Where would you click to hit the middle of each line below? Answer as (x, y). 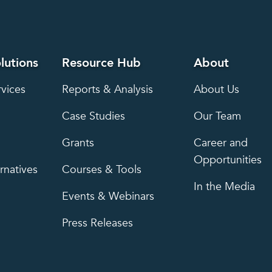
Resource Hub (101, 63)
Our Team (218, 117)
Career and (221, 143)
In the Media (225, 187)
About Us (217, 90)
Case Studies (93, 117)
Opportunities (228, 160)
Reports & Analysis (107, 90)
